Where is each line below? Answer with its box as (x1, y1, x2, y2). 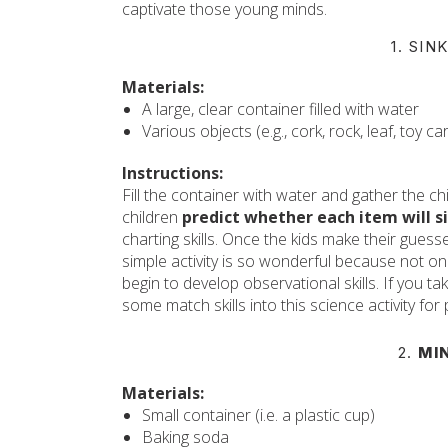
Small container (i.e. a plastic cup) (142, 404, 375, 426)
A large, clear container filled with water (142, 98, 419, 120)
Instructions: (122, 162, 223, 184)
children (122, 206, 182, 228)
